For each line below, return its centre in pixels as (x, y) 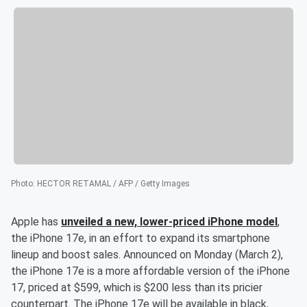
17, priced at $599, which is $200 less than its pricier (137, 288)
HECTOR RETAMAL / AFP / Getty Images (113, 184)
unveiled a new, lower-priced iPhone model (169, 222)
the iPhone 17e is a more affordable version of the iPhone (150, 271)
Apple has (36, 222)
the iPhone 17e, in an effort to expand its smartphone (140, 238)
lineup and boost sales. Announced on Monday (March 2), (147, 255)
